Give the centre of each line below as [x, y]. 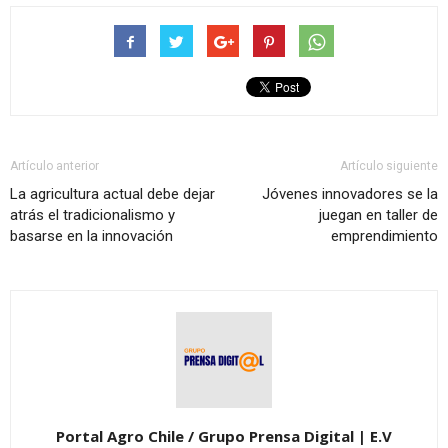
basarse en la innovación [91, 236]
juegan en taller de [378, 215]
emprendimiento [384, 236]
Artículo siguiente [389, 166]
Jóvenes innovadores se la [350, 194]
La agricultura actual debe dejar [112, 194]
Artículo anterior [54, 166]
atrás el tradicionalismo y [92, 215]
